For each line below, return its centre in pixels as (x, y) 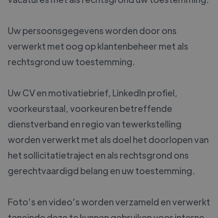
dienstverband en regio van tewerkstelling (95, 124)
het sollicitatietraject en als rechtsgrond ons (98, 155)
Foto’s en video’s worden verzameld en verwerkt (109, 202)
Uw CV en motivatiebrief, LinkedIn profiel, (93, 93)
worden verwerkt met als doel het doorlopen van (108, 140)
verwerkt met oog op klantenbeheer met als (98, 46)
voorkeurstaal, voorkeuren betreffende (90, 109)
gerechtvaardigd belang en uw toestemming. (101, 171)
